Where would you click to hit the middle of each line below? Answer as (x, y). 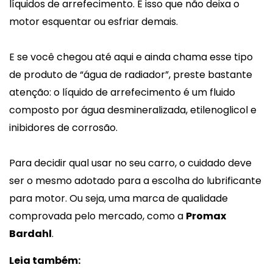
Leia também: (45, 260)
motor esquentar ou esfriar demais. (94, 21)
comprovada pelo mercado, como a (97, 216)
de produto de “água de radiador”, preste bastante (131, 74)
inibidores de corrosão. (63, 127)
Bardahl (30, 233)
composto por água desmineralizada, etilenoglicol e (133, 110)
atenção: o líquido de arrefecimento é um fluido (122, 92)
